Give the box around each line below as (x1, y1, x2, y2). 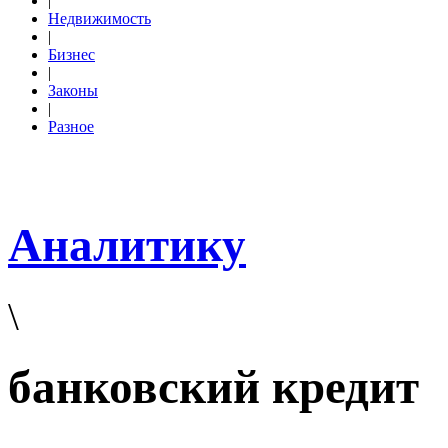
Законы (48, 82, 98, 99)
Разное (48, 118, 94, 135)
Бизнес (48, 46, 95, 63)
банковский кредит (8, 361, 419, 414)
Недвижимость (48, 10, 151, 27)
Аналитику (8, 219, 246, 272)
